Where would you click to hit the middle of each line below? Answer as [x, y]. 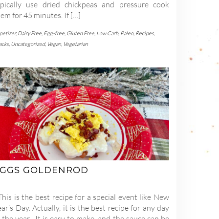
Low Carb [107, 33]
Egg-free [54, 33]
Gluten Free [80, 33]
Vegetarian [76, 44]
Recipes [145, 33]
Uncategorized [28, 44]
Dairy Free [30, 33]
